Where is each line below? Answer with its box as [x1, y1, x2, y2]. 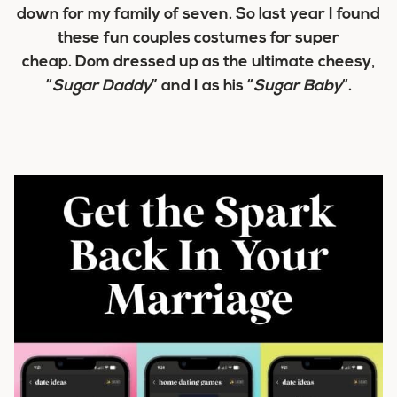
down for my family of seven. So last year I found [17, 6, 380, 23]
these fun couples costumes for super [58, 30, 339, 47]
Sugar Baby [253, 78, 342, 95]
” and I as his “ [151, 78, 253, 95]
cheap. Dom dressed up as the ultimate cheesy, [22, 54, 375, 71]
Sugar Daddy [51, 78, 152, 95]
